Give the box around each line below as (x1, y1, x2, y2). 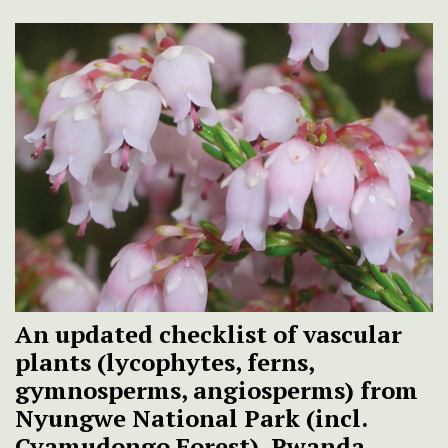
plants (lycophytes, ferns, (15, 346, 314, 379)
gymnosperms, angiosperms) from (15, 374, 418, 407)
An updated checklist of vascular (15, 318, 402, 351)
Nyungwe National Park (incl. (15, 402, 367, 435)
